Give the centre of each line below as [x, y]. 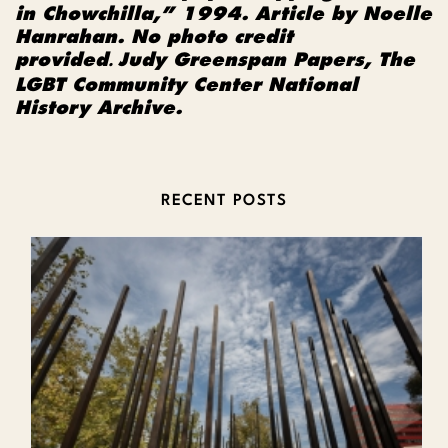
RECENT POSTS [224, 202]
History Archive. [98, 108]
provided [61, 60]
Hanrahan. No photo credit [154, 37]
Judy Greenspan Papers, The [266, 60]
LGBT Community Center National [186, 85]
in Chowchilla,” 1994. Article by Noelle [223, 14]
